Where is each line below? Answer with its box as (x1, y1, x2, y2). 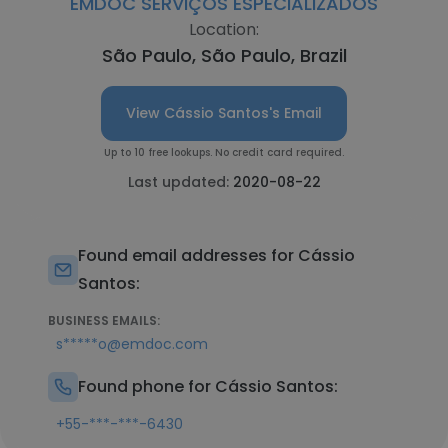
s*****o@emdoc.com (56, 334, 208, 354)
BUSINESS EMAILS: (48, 312, 160, 329)
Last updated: (127, 172, 233, 192)
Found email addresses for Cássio (78, 244, 355, 267)
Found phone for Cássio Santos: (78, 375, 338, 398)
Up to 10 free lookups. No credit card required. (104, 145, 344, 160)
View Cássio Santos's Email (126, 103, 322, 123)
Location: (189, 18, 259, 41)
